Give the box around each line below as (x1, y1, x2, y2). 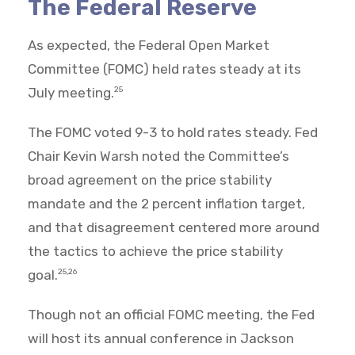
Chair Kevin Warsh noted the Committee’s (28, 148, 289, 165)
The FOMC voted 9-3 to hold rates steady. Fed (28, 124, 318, 141)
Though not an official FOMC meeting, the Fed (28, 307, 315, 323)
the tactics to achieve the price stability (28, 243, 283, 260)
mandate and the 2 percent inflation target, (28, 196, 305, 212)
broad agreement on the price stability (28, 172, 272, 189)
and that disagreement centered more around (28, 219, 319, 236)
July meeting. (28, 85, 114, 101)
